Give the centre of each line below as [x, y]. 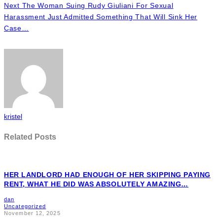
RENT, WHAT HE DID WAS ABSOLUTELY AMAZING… [96, 184]
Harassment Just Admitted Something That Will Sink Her [101, 17]
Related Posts [30, 137]
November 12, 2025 [32, 213]
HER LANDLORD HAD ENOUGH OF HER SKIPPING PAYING [107, 174]
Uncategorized [25, 206]
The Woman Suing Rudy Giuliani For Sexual [96, 5]
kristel [13, 116]
